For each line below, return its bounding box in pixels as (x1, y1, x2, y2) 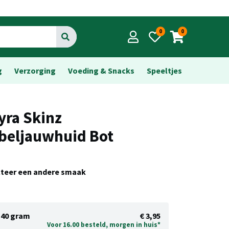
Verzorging (14, 65, 56, 76)
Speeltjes (147, 65, 182, 76)
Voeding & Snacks (68, 65, 134, 76)
